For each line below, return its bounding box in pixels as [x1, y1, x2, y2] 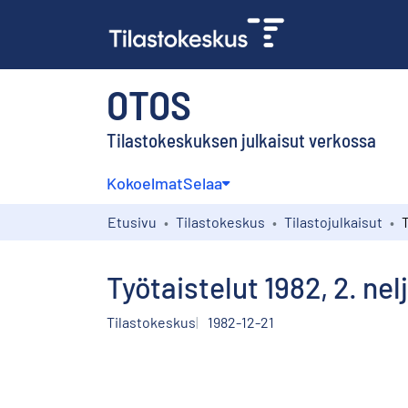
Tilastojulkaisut [284, 212, 382, 230]
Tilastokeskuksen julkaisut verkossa [107, 127, 376, 151]
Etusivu [107, 212, 157, 230]
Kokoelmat [107, 172, 183, 193]
